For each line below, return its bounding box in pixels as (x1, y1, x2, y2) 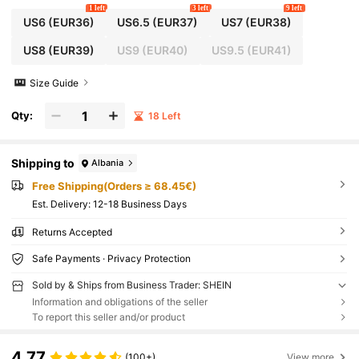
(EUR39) (45, 43, 95, 58)
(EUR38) (242, 15, 292, 30)
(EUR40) (139, 43, 189, 58)
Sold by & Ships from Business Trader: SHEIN (31, 279, 232, 292)
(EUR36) (45, 15, 95, 30)
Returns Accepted (31, 226, 112, 239)
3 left (192, 3, 209, 12)
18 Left (147, 109, 181, 122)
